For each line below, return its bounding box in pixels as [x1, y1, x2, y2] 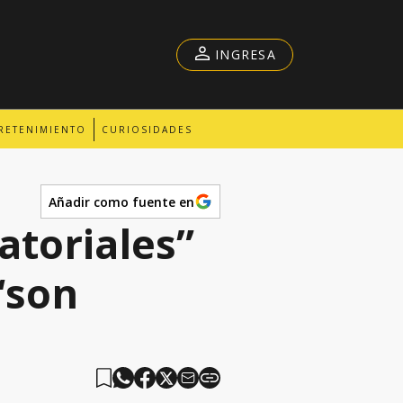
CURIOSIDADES [102, 122, 193, 136]
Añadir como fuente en [49, 193, 194, 210]
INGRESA [215, 45, 276, 63]
